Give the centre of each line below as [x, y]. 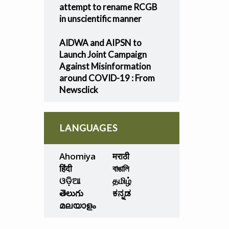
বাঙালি [121, 168]
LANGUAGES [88, 128]
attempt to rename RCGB [108, 7]
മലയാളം [77, 205]
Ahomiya [77, 156]
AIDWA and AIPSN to [100, 43]
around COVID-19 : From [107, 78]
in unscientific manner [100, 19]
